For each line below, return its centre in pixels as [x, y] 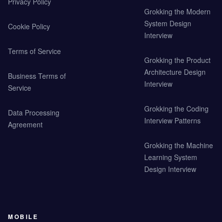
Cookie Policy [29, 27]
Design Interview [170, 169]
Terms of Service [34, 51]
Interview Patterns [172, 121]
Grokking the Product [177, 60]
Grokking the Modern [177, 12]
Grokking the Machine [178, 145]
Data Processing [34, 113]
